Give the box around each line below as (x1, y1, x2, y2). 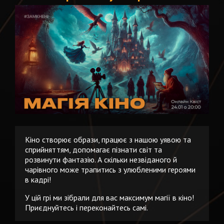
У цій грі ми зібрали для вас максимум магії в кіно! (25, 192, 194, 203)
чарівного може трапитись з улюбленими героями (25, 164, 195, 175)
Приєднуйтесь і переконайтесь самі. (25, 202, 148, 213)
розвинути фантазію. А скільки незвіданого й (25, 154, 177, 165)
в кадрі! (25, 174, 51, 185)
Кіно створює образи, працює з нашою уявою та (25, 134, 191, 145)
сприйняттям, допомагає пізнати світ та (25, 144, 162, 155)
